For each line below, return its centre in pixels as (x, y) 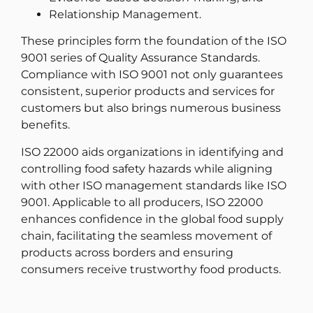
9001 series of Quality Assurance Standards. (140, 58)
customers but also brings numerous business (151, 108)
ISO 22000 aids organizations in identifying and (152, 152)
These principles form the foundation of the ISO (154, 41)
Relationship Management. (125, 14)
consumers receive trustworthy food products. (151, 269)
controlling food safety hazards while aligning (147, 168)
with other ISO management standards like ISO (154, 185)
